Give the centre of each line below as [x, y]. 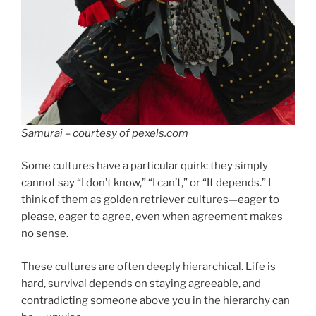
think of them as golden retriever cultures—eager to [150, 200]
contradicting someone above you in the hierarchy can [156, 300]
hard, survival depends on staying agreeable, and [141, 283]
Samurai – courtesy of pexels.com [105, 133]
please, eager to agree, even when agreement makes [152, 217]
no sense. [45, 234]
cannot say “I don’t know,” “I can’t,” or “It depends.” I [146, 183]
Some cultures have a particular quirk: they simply [145, 166]
